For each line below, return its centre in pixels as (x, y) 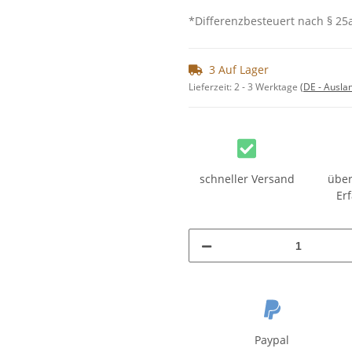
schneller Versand (247, 179)
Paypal (272, 340)
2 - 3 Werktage (267, 87)
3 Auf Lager (239, 70)
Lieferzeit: (211, 87)
